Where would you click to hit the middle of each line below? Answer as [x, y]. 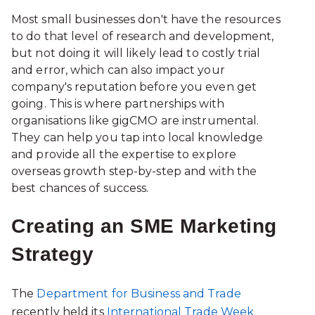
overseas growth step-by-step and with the [134, 171]
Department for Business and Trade [139, 293]
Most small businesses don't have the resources [146, 19]
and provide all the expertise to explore [124, 154]
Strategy [55, 255]
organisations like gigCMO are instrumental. [135, 120]
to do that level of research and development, [143, 36]
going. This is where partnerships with [118, 103]
